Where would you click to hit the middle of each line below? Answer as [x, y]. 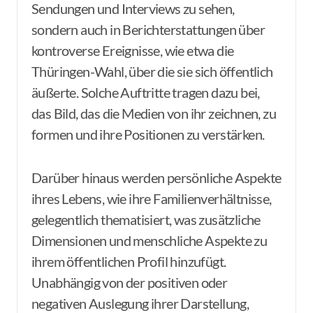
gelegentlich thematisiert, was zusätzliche [146, 219]
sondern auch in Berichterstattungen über [148, 29]
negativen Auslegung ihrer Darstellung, [140, 303]
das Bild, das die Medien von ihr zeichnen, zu [154, 113]
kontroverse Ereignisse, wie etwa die [133, 50]
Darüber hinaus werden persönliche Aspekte [156, 177]
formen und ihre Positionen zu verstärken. [148, 134]
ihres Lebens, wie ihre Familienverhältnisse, [152, 198]
